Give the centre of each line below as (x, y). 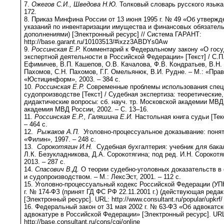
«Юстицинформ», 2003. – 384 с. (72, 79)
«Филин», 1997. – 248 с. (60, 139)
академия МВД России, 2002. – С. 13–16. (86, 109)
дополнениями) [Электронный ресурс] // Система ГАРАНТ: (113, 34)
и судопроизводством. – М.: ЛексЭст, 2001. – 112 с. (102, 177)
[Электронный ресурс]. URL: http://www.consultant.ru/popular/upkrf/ (123, 199)
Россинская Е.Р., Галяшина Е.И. (85, 117)
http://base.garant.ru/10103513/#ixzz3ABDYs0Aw (96, 42)
